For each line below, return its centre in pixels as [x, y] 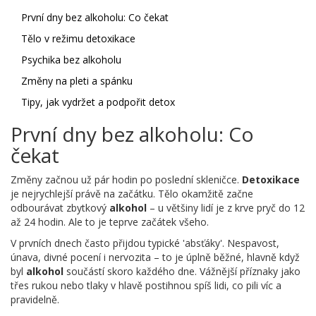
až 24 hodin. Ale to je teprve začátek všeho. [110, 222]
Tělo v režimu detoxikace [78, 39]
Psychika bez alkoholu [71, 60]
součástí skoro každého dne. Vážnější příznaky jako [182, 272]
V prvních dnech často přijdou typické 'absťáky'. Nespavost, [145, 243]
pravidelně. [35, 300]
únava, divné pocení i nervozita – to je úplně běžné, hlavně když [155, 257]
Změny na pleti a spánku [77, 81]
